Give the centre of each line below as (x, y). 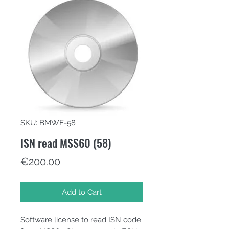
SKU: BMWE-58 (48, 123)
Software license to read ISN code (81, 220)
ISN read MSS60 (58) (66, 143)
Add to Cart (82, 192)
